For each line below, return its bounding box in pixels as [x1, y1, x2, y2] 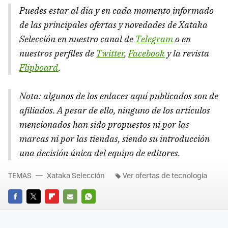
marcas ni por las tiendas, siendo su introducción [19, 132, 210, 145]
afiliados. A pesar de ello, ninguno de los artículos [19, 104, 210, 116]
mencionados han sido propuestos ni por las [19, 118, 189, 130]
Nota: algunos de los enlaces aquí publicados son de [19, 90, 218, 102]
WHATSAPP [81, 205, 118, 215]
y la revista [165, 47, 209, 59]
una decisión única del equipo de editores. [19, 147, 180, 159]
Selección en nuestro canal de [19, 33, 135, 45]
